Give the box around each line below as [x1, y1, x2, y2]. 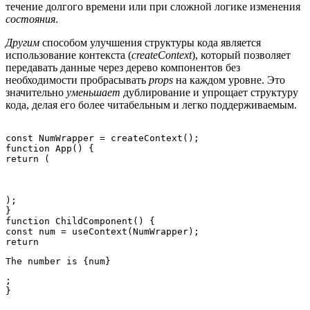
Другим [6, 37, 39, 49]
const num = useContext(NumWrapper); [6, 226, 199, 237]
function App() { [6, 143, 94, 154]
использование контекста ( [6, 49, 131, 62]
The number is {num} [6, 256, 111, 267]
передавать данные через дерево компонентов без [6, 62, 240, 74]
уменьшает [66, 86, 120, 99]
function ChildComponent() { [6, 216, 155, 227]
